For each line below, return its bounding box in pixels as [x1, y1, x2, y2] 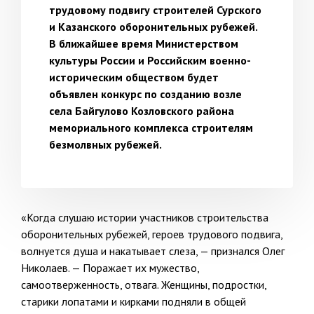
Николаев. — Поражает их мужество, [21, 261, 199, 275]
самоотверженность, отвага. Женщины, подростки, [21, 278, 266, 292]
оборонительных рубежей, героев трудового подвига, [21, 227, 282, 242]
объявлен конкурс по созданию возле [49, 87, 242, 102]
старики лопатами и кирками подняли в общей [21, 294, 246, 309]
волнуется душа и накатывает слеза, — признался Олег [21, 244, 285, 259]
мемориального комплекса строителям [49, 121, 253, 135]
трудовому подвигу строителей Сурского [49, 3, 261, 18]
